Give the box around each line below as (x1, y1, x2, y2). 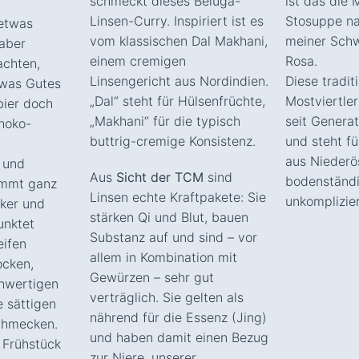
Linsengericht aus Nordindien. (90, 72, 268, 89)
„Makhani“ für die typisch (90, 112, 240, 129)
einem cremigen (90, 52, 186, 69)
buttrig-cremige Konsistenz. (90, 132, 256, 149)
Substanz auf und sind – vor (90, 228, 257, 245)
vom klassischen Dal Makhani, (90, 32, 268, 49)
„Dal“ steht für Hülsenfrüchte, (90, 92, 265, 109)
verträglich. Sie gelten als (90, 288, 244, 305)
